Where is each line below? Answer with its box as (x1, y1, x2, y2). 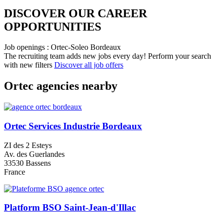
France (4, 167, 25, 176)
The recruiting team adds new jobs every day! (4, 52, 146, 61)
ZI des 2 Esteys (4, 141, 52, 149)
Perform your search (148, 52, 211, 61)
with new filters (4, 61, 52, 70)
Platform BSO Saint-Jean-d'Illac (4, 202, 136, 213)
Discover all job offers (54, 61, 123, 70)
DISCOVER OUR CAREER (4, 6, 147, 20)
